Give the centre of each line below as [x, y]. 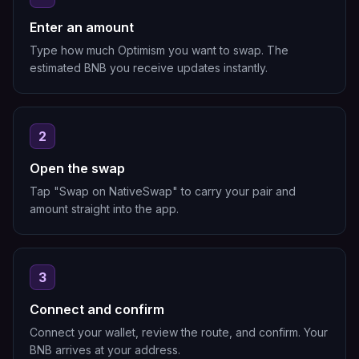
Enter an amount [82, 27]
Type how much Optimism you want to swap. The [159, 50]
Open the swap [77, 168]
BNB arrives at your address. [105, 350]
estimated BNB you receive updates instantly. [149, 68]
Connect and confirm [97, 309]
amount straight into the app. [104, 209]
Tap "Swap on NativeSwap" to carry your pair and [163, 191]
